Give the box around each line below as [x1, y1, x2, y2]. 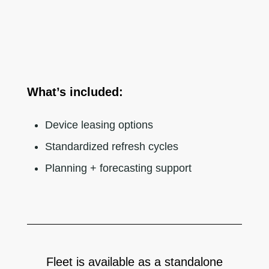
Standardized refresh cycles [44, 140, 178, 153]
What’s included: [26, 85, 123, 98]
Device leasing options [44, 118, 153, 131]
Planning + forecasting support [44, 162, 192, 174]
